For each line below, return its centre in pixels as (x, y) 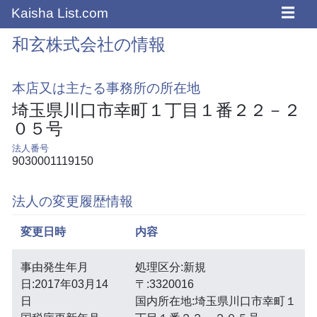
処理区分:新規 (170, 267)
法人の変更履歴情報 (72, 201)
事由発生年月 (54, 267)
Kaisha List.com (60, 13)
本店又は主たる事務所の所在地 (106, 88)
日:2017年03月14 (64, 284)
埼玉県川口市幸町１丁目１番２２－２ (156, 110)
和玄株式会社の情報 (88, 44)
